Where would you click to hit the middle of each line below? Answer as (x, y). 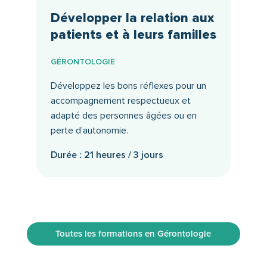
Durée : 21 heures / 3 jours (107, 155)
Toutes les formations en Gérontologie (133, 233)
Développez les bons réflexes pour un (128, 86)
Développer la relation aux (132, 18)
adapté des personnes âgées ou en (123, 115)
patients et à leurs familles (133, 35)
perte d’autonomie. (89, 130)
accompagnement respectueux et (120, 100)
